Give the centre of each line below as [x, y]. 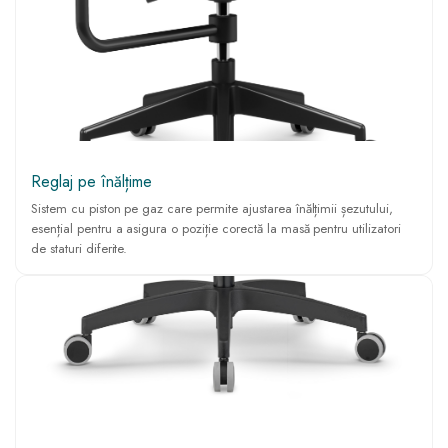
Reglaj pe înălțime [91, 181]
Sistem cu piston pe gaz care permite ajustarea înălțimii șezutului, [212, 208]
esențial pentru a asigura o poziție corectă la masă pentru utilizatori [216, 228]
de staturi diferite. [79, 248]
